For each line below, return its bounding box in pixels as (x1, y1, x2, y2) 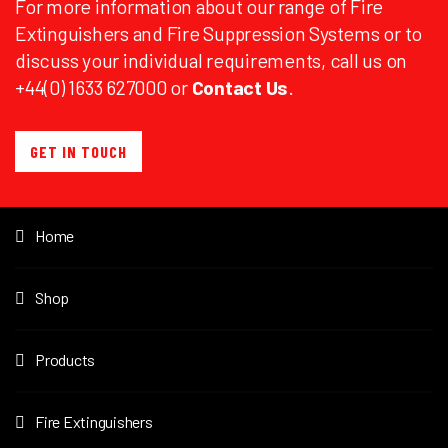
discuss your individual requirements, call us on (15, 48, 407, 72)
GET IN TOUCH (30, 142, 127, 161)
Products (35, 350, 95, 369)
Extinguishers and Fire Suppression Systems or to (15, 21, 422, 45)
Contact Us (191, 75, 288, 99)
